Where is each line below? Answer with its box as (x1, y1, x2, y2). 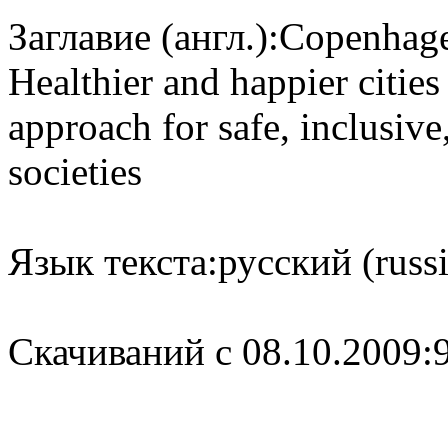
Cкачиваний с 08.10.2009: (8, 329, 433, 373)
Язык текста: (8, 239, 218, 283)
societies (8, 149, 142, 193)
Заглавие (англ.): (8, 14, 279, 58)
